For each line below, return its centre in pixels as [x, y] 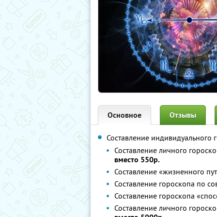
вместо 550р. [137, 160]
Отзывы [183, 115]
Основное [124, 115]
